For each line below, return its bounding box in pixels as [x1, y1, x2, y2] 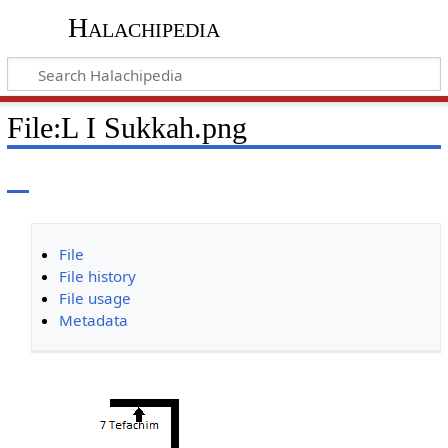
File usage [58, 288, 131, 308]
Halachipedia [67, 12, 220, 44]
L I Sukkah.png [60, 110, 247, 145]
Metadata [58, 310, 128, 330]
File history [58, 266, 136, 286]
